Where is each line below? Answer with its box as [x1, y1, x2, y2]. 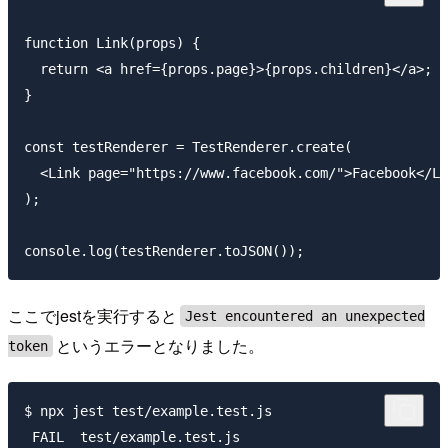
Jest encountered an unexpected [185, 307, 426, 324]
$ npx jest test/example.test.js [24, 402, 272, 419]
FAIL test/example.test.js [24, 428, 240, 445]
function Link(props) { [24, 35, 200, 52]
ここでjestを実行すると [8, 304, 177, 328]
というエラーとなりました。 [56, 334, 265, 358]
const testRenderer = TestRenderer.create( [24, 139, 352, 156]
